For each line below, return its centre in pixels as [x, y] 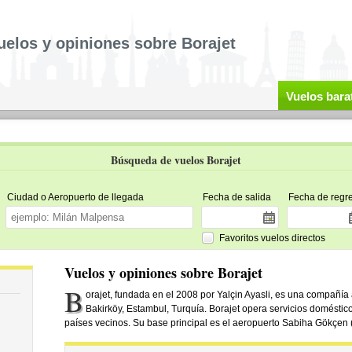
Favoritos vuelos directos [272, 238]
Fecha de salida [236, 197]
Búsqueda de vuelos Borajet [176, 160]
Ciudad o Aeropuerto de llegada [75, 197]
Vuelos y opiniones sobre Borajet [163, 273]
